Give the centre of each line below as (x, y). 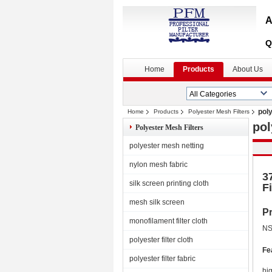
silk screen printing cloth (169, 183)
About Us (248, 69)
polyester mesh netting (167, 146)
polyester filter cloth (161, 240)
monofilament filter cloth (168, 221)
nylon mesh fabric (158, 165)
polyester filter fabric (162, 259)
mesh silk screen (157, 202)
